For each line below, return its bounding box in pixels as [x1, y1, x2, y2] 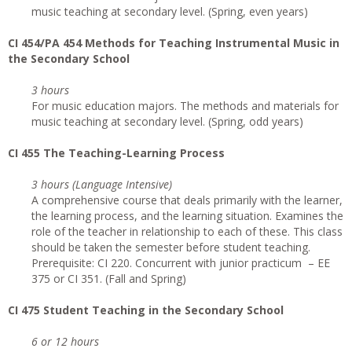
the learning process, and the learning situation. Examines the [31, 208, 343, 223]
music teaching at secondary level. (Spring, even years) [31, 4, 308, 19]
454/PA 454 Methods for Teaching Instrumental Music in [21, 35, 339, 50]
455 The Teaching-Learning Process [21, 145, 225, 160]
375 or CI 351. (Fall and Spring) [31, 271, 186, 286]
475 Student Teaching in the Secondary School [21, 302, 284, 317]
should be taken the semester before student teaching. [31, 240, 310, 255]
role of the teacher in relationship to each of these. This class [31, 224, 343, 239]
